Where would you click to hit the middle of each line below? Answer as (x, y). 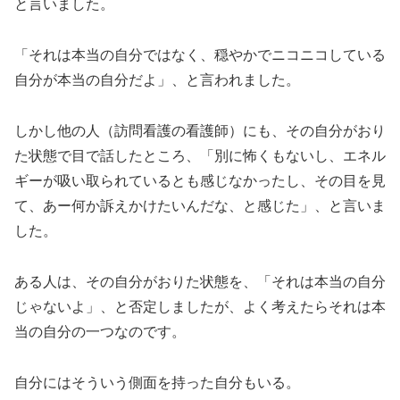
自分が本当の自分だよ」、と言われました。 (157, 80)
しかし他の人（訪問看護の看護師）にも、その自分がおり (200, 130)
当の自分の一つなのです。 (100, 331)
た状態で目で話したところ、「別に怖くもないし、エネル (200, 155)
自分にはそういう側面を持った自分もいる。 (157, 382)
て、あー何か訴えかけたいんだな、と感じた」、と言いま (200, 205)
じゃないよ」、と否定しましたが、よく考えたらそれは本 (200, 306)
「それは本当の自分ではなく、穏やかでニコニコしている (200, 55)
